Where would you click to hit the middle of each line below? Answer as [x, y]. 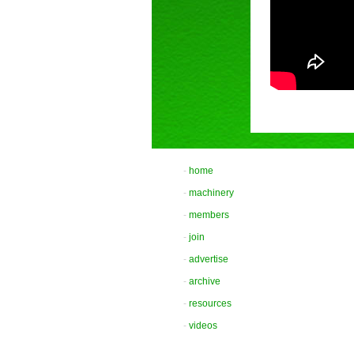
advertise [209, 260]
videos [203, 326]
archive [205, 282]
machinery [211, 193]
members [209, 215]
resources [210, 304]
